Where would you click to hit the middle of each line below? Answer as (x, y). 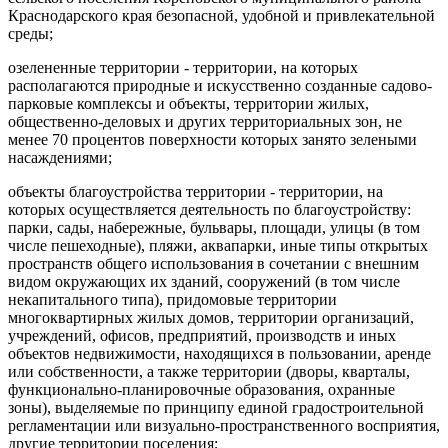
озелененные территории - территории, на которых (183, 67)
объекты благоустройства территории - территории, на (195, 191)
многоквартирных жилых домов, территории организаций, (211, 317)
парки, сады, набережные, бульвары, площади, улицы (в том (214, 227)
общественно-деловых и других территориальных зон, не (205, 121)
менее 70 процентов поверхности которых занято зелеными (212, 139)
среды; (30, 33)
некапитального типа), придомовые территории (172, 299)
